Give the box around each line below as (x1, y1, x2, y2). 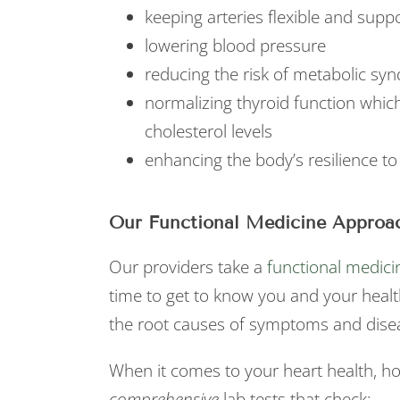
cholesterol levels (145, 120, 272, 143)
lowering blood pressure (145, 34, 326, 57)
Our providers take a (109, 255, 267, 279)
